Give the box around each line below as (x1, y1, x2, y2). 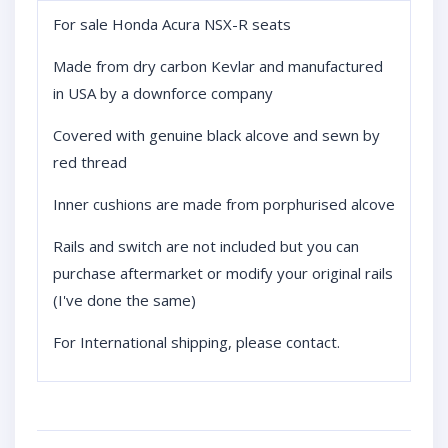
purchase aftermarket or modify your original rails (53, 263, 393, 283)
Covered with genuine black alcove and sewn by (53, 125, 380, 145)
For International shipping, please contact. (53, 332, 340, 352)
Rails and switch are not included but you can (53, 236, 359, 256)
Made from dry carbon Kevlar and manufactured (53, 56, 383, 76)
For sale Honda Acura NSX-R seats (53, 14, 291, 34)
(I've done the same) (53, 290, 196, 310)
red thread (53, 152, 127, 172)
